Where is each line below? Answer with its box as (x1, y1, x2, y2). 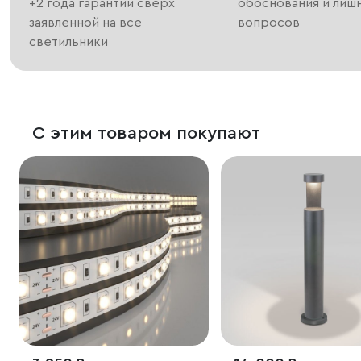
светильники (29, 35, 108, 49)
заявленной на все (29, 16, 142, 30)
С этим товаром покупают (32, 124, 260, 143)
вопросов (238, 16, 301, 30)
